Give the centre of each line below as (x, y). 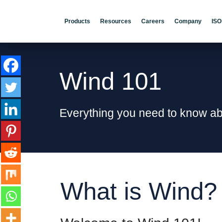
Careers (153, 21)
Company (188, 21)
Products (77, 21)
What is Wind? (139, 191)
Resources (116, 21)
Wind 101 (111, 81)
